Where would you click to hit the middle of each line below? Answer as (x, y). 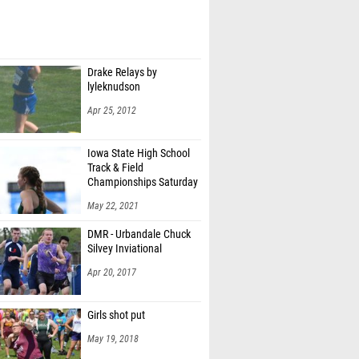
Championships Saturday (143, 182)
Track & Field (115, 168)
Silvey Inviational (125, 249)
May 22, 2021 (113, 206)
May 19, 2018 (113, 339)
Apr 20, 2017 (112, 272)
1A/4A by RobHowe (130, 197)
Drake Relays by (122, 73)
